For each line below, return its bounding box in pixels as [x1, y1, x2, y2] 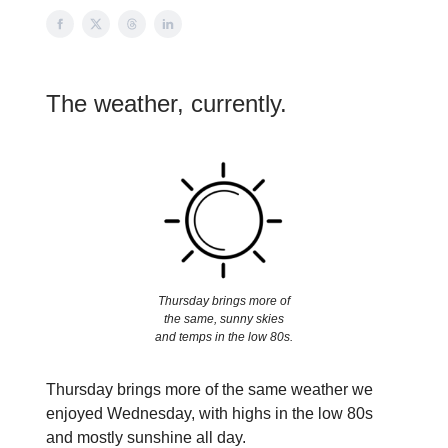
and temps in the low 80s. [154, 330, 293, 345]
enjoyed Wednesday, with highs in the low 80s [46, 405, 373, 423]
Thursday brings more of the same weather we [46, 381, 373, 399]
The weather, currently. [46, 90, 287, 117]
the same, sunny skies [163, 312, 284, 327]
